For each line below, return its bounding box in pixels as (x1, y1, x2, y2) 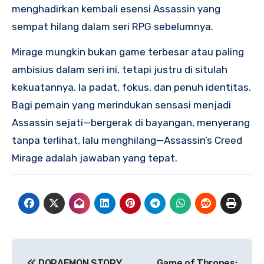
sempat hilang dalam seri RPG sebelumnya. (12, 20, 213, 32)
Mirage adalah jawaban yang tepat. (12, 151, 177, 164)
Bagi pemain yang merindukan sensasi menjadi (12, 98, 231, 111)
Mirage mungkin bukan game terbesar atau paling (12, 45, 244, 58)
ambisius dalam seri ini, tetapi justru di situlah (12, 63, 227, 75)
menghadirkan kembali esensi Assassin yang (12, 2, 220, 15)
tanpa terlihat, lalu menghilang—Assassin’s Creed (12, 134, 242, 146)
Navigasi (11, 240, 90, 260)
